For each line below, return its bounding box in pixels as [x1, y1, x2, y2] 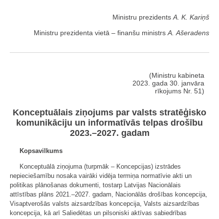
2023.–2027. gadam [69, 128, 150, 138]
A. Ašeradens [168, 28, 209, 37]
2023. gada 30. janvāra [132, 79, 204, 87]
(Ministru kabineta [149, 71, 204, 79]
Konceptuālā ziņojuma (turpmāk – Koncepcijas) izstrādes [20, 163, 181, 171]
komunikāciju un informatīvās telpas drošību [16, 118, 203, 128]
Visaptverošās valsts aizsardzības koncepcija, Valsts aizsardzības [10, 200, 199, 208]
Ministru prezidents [112, 13, 173, 21]
